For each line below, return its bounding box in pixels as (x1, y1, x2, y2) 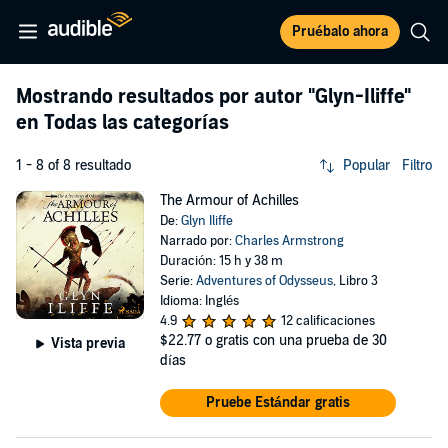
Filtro (402, 157, 432, 174)
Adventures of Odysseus (195, 273, 333, 289)
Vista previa (50, 334, 125, 352)
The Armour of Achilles (159, 192, 299, 209)
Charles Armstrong (234, 233, 344, 249)
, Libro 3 (332, 273, 378, 289)
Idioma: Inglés (159, 293, 239, 309)
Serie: (159, 273, 196, 289)
